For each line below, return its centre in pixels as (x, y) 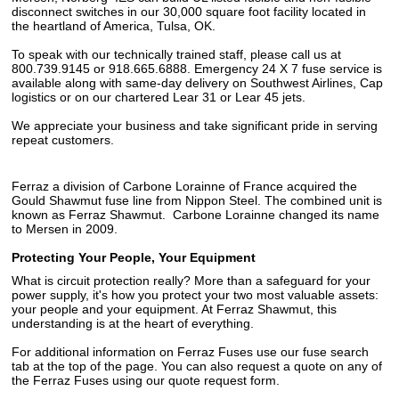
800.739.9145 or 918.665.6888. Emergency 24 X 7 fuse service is (197, 68)
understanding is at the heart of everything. (133, 323)
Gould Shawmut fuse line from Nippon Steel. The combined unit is (197, 200)
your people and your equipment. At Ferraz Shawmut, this (175, 309)
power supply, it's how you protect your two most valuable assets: (195, 294)
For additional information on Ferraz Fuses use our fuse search (191, 351)
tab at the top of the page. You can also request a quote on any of (197, 366)
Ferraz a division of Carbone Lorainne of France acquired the (185, 186)
